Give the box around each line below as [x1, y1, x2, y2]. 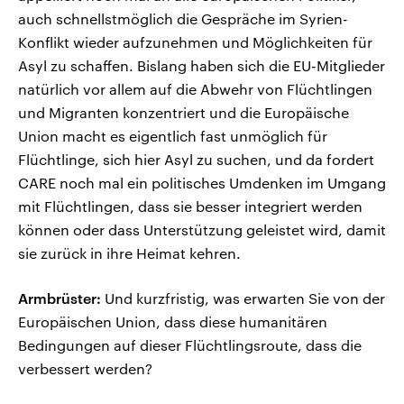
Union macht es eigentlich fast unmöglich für [18, 127, 327, 145]
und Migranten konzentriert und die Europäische [18, 104, 349, 122]
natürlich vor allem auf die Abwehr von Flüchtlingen [18, 80, 372, 98]
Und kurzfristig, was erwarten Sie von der [101, 289, 385, 308]
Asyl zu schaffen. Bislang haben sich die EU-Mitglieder [18, 57, 385, 75]
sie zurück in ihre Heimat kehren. [18, 244, 241, 262]
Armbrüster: [18, 289, 101, 308]
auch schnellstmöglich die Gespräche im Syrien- [18, 10, 348, 28]
